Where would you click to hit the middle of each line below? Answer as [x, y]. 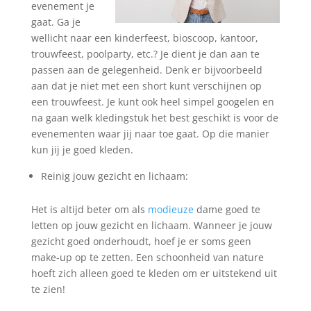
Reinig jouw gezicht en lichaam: [114, 176]
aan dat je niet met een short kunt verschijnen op [146, 86]
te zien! [48, 289]
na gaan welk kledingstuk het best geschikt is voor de [154, 118]
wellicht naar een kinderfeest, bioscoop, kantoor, [144, 38]
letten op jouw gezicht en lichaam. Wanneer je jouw [151, 225]
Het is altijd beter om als [89, 209]
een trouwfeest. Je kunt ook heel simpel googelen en [152, 102]
